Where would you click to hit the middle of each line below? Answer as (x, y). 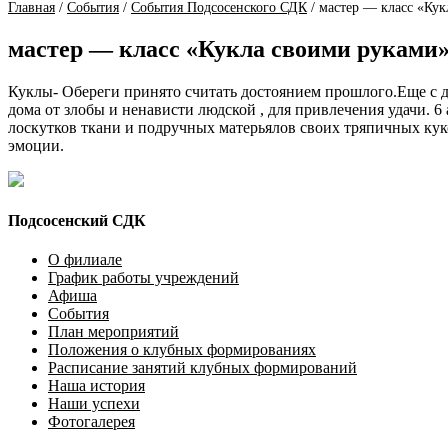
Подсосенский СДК (77, 220)
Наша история (96, 386)
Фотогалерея (91, 422)
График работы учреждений (143, 278)
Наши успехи (94, 404)
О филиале (85, 260)
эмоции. (36, 145)
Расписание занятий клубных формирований (202, 368)
